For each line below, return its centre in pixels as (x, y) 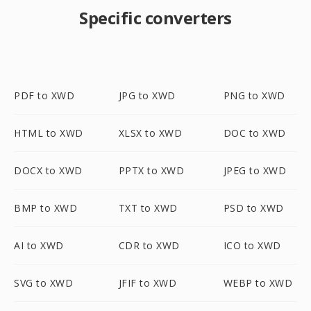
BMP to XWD (45, 208)
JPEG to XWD (255, 170)
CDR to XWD (149, 245)
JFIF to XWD (148, 283)
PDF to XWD (44, 95)
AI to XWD (39, 245)
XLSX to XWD (150, 133)
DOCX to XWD (48, 170)
